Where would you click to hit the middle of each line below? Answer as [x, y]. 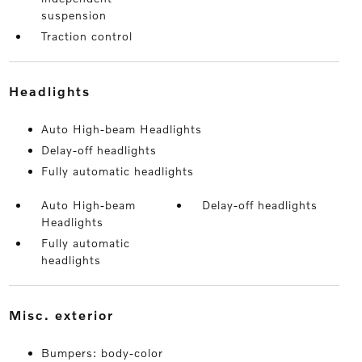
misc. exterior [68, 315]
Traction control [86, 36]
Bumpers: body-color [102, 353]
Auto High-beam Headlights [121, 129]
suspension [74, 15]
